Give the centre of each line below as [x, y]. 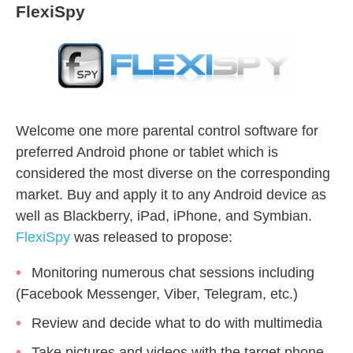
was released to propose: [151, 237]
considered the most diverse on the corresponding [173, 173]
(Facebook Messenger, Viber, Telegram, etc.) [157, 294]
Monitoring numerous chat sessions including [173, 272]
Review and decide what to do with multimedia [177, 323]
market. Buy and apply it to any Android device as [171, 194]
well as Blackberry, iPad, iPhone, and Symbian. [164, 216]
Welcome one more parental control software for [167, 130]
